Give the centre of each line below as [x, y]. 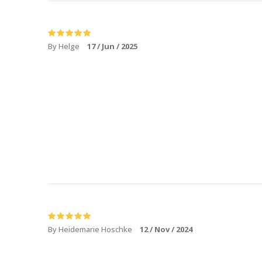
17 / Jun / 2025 [112, 46]
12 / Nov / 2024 [166, 230]
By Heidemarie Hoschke [91, 230]
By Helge [65, 46]
